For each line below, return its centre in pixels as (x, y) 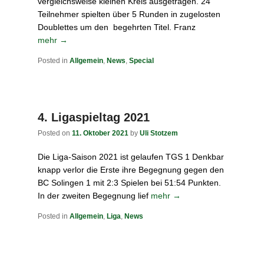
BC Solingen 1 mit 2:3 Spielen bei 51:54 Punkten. (129, 183)
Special (141, 61)
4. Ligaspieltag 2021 (94, 117)
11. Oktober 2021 (100, 133)
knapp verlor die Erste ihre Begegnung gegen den (131, 170)
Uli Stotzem (159, 133)
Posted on (55, 133)
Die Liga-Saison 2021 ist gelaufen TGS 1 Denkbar (131, 157)
